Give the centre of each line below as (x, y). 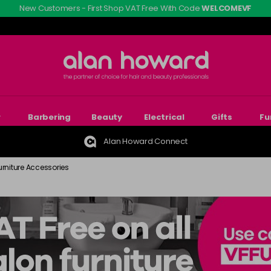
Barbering (49, 117)
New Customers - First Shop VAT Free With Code (110, 8)
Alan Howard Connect (145, 141)
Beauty (107, 117)
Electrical (164, 117)
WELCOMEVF (227, 8)
